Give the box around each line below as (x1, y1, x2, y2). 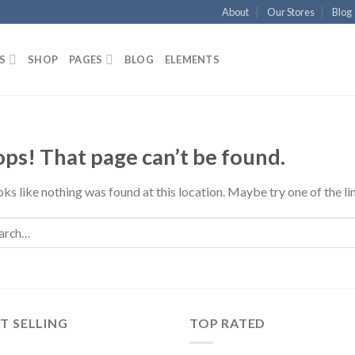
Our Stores (266, 6, 315, 18)
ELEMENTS (164, 53, 219, 66)
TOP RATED (189, 315, 266, 331)
